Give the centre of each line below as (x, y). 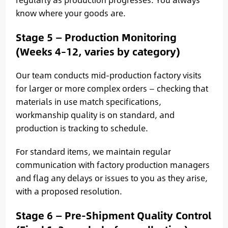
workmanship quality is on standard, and (95, 115)
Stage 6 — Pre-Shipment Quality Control (113, 215)
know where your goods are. (70, 13)
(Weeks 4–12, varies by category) (98, 51)
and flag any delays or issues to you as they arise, (111, 178)
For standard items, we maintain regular (93, 151)
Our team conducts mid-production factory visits (108, 75)
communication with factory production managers (112, 164)
